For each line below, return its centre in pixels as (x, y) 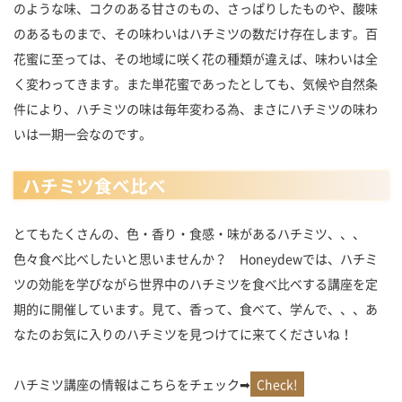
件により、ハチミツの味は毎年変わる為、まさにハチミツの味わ (196, 108)
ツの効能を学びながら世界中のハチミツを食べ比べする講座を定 (196, 283)
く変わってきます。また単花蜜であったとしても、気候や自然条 (196, 83)
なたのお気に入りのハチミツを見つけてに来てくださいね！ (183, 333)
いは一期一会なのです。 (83, 133)
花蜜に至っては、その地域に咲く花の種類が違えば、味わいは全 (196, 58)
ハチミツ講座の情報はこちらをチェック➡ (132, 384)
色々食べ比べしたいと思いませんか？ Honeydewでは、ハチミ (196, 258)
